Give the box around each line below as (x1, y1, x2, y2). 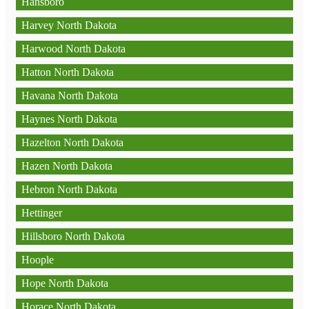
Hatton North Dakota (21, 66, 114, 78)
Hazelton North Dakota (21, 137, 123, 148)
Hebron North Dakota (21, 183, 117, 195)
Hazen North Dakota (21, 160, 112, 172)
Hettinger (21, 207, 62, 219)
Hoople (21, 254, 54, 266)
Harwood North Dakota (21, 43, 126, 54)
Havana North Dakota (21, 90, 118, 101)
